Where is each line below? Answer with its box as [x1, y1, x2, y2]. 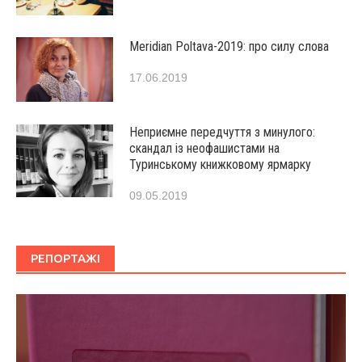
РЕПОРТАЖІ [31, 251, 100, 266]
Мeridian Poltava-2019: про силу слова [129, 39, 329, 55]
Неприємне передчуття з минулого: [129, 124, 315, 141]
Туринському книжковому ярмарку [129, 157, 311, 173]
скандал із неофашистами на [129, 141, 280, 157]
